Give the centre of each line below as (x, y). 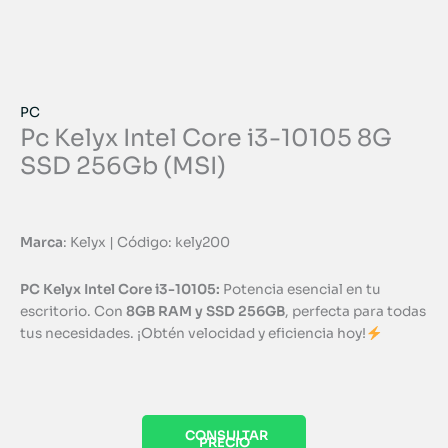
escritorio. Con (73, 312)
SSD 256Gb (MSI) (123, 166)
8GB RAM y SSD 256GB (205, 312)
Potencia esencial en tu (300, 290)
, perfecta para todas (355, 312)
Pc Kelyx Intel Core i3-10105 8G (206, 138)
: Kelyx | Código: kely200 (146, 243)
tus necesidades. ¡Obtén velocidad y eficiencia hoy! (193, 334)
